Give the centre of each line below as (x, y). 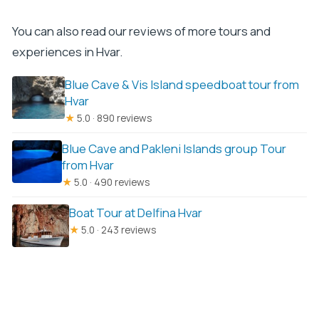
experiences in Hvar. (67, 52)
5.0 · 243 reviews (117, 230)
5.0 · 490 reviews (111, 182)
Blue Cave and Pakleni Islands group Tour (174, 149)
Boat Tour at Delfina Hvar (135, 213)
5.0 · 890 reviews (114, 118)
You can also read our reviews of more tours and (141, 31)
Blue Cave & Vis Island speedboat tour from (182, 85)
